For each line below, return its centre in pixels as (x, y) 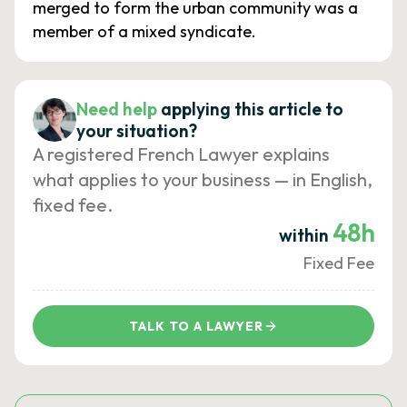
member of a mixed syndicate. (144, 31)
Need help (117, 109)
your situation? (137, 131)
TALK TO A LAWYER (196, 326)
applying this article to (252, 109)
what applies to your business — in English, (203, 179)
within (305, 235)
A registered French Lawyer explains (181, 154)
